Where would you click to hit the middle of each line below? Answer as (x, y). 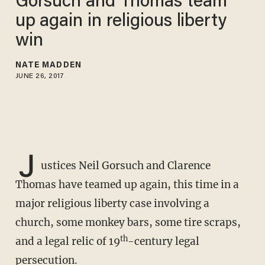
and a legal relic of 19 (67, 242)
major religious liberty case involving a (112, 204)
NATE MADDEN (48, 65)
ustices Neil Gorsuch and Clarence (125, 166)
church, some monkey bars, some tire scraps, (128, 223)
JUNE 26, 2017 (40, 76)
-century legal (163, 242)
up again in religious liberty (121, 22)
